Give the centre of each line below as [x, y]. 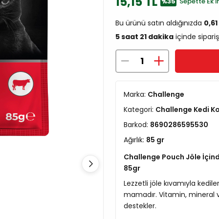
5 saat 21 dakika [144, 36]
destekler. [140, 206]
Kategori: [140, 109]
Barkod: [137, 124]
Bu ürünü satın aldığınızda [160, 23]
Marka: [136, 94]
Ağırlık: [135, 140]
